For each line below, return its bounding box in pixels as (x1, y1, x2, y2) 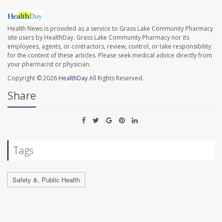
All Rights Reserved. (88, 74, 144, 83)
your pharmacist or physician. (7, 60, 91, 69)
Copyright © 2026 (7, 74, 58, 83)
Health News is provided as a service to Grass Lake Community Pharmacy (7, 24, 213, 33)
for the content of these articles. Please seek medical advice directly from (7, 51, 212, 60)
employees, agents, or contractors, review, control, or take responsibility (7, 42, 211, 51)
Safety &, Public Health (12, 175, 80, 185)
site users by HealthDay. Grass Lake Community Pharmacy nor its (7, 33, 189, 42)
